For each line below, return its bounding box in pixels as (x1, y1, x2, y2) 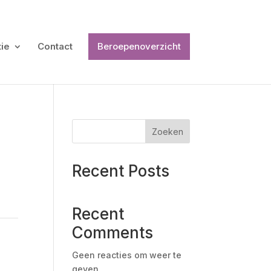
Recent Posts (72, 162, 170, 180)
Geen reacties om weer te (72, 250, 182, 260)
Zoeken (151, 126, 183, 137)
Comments (72, 223, 154, 242)
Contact (37, 41, 73, 52)
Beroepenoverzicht (97, 41, 181, 52)
